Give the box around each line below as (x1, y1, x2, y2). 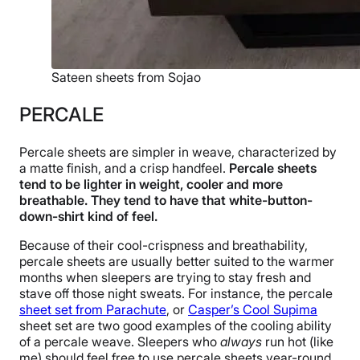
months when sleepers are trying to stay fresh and (19, 268, 311, 285)
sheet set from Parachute (19, 301, 166, 317)
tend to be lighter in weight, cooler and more (19, 175, 283, 192)
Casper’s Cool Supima (188, 301, 317, 317)
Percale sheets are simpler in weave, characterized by (19, 143, 337, 160)
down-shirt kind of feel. (19, 207, 157, 224)
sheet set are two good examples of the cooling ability (19, 317, 332, 333)
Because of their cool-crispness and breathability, (19, 236, 308, 253)
